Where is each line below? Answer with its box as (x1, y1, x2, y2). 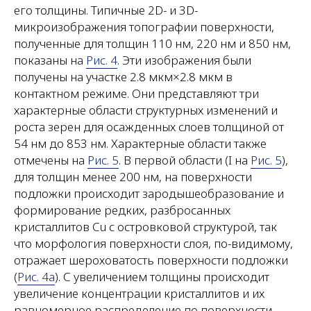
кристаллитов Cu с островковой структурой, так (14, 218, 277, 235)
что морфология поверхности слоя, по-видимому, (14, 235, 293, 251)
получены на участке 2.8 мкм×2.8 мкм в (14, 68, 233, 85)
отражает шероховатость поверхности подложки (14, 251, 288, 268)
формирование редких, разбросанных (14, 201, 230, 218)
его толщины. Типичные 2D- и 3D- (14, 1, 198, 18)
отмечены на (14, 151, 87, 168)
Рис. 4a (17, 268, 55, 285)
